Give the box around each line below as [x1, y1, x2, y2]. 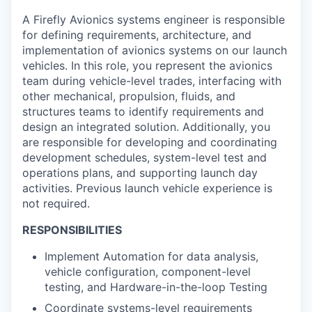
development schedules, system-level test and [22, 150, 267, 164]
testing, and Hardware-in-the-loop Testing [45, 280, 267, 294]
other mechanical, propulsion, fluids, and [22, 89, 235, 103]
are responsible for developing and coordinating [22, 135, 277, 149]
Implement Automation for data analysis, [45, 249, 258, 263]
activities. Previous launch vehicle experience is [22, 181, 272, 195]
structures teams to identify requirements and [22, 104, 264, 118]
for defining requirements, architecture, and [22, 28, 251, 42]
